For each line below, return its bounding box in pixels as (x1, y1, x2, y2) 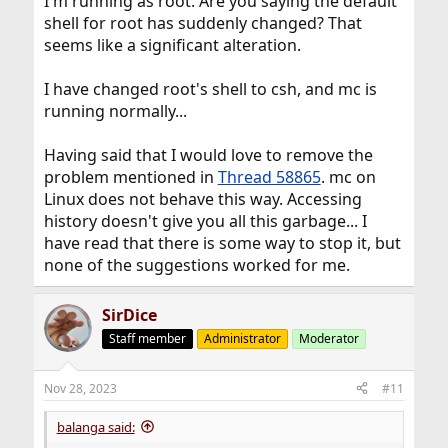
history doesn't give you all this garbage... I (43, 209, 367, 232)
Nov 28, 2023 (43, 379, 117, 397)
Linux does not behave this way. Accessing (43, 187, 362, 210)
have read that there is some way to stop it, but (43, 231, 401, 254)
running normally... (43, 99, 187, 122)
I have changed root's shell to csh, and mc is (43, 77, 377, 100)
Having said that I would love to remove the (43, 143, 373, 166)
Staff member (108, 329, 186, 347)
